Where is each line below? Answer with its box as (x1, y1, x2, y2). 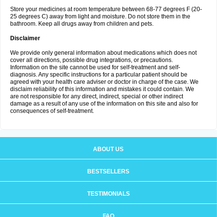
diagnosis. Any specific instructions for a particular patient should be (10, 71, 187, 78)
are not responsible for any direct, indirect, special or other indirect (10, 93, 183, 100)
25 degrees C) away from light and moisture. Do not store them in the (10, 13, 190, 20)
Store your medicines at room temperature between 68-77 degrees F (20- (10, 6, 202, 13)
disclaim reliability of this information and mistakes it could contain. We (10, 86, 194, 93)
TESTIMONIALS (87, 190, 130, 197)
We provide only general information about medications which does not (10, 49, 197, 56)
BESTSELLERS (87, 168, 129, 175)
